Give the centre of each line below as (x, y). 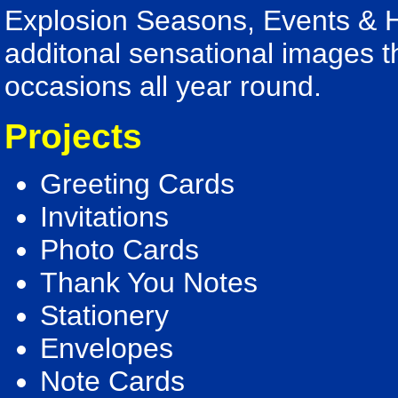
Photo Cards (119, 250)
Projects (73, 136)
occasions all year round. (163, 86)
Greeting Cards (137, 184)
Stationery (104, 315)
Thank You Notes (149, 283)
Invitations (104, 217)
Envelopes (107, 348)
